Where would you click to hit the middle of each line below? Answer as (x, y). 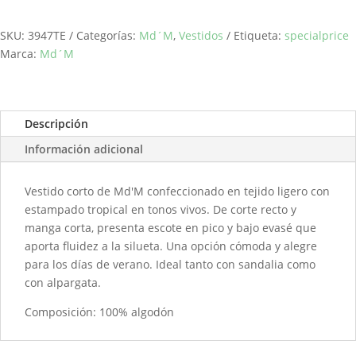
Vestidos (201, 35)
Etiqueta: (259, 35)
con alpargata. (63, 282)
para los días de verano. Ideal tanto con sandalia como (170, 264)
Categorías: (108, 35)
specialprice (317, 35)
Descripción (56, 123)
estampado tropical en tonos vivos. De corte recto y (161, 209)
